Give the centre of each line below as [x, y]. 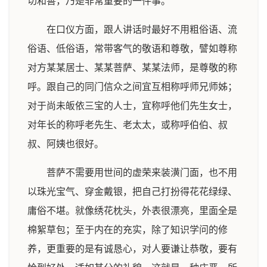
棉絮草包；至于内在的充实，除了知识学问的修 [128, 230]
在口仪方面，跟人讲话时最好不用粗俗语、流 [142, 30]
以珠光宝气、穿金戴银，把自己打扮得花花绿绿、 [132, 192]
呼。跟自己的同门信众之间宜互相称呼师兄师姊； [132, 87]
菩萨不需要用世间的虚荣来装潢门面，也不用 [142, 173]
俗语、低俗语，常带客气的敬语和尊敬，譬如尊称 [132, 49]
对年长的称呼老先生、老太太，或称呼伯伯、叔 [128, 125]
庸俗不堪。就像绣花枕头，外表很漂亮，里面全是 [132, 211]
